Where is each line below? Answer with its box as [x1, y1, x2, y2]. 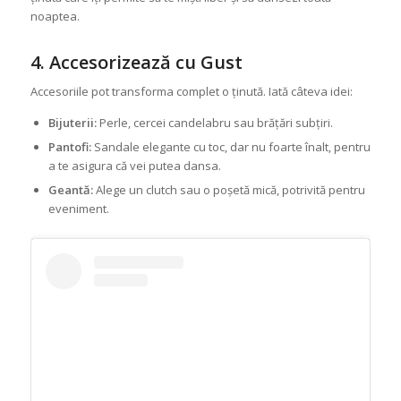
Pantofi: [47, 139, 91, 156]
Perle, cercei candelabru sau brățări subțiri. [96, 115, 333, 132]
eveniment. [47, 200, 109, 218]
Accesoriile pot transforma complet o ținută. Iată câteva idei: [30, 83, 353, 100]
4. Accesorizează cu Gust [30, 50, 243, 75]
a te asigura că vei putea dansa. [47, 158, 221, 175]
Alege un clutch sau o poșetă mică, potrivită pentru [92, 182, 365, 199]
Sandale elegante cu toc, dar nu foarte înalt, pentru [90, 139, 371, 156]
